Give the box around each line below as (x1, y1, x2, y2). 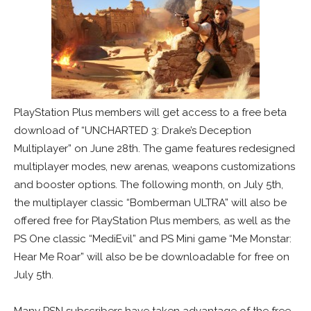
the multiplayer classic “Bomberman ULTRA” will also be (14, 196, 287, 210)
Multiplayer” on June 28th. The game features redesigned (14, 142, 295, 155)
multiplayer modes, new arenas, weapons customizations (14, 160, 295, 174)
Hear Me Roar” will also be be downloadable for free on (14, 251, 289, 264)
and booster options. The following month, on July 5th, (14, 178, 283, 192)
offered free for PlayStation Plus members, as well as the (14, 215, 290, 228)
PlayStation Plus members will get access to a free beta (14, 106, 287, 119)
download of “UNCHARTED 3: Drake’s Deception (14, 124, 251, 137)
